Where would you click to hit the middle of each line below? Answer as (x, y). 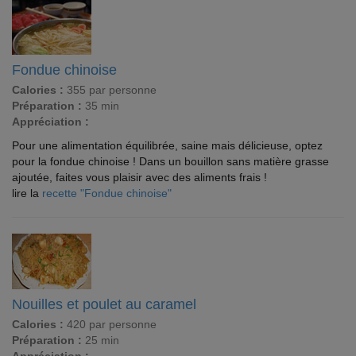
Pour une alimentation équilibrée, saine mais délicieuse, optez (167, 146)
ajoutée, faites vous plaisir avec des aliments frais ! (139, 178)
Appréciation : (50, 122)
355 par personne (110, 90)
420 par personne (110, 325)
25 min (101, 341)
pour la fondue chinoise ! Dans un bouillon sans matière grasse (170, 162)
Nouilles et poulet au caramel (104, 305)
